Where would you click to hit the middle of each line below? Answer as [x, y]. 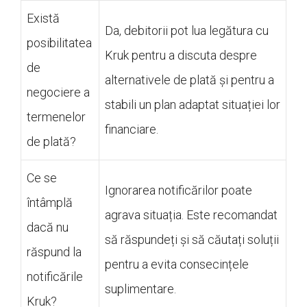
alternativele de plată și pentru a [189, 80]
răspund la [54, 252]
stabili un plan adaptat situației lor [193, 105]
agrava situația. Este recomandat [191, 215]
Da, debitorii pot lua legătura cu [187, 31]
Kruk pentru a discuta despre [181, 56]
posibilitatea [59, 43]
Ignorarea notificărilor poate [179, 191]
